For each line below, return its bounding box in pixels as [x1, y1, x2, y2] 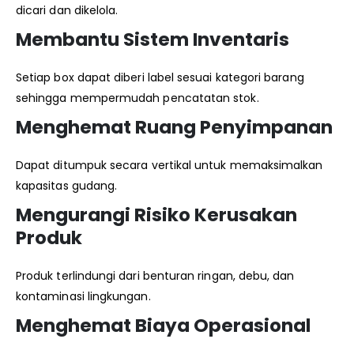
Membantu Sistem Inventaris [16, 26, 289, 52]
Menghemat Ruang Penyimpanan [16, 114, 333, 140]
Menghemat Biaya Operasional [16, 312, 311, 338]
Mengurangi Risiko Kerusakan [16, 201, 297, 228]
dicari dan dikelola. [16, 2, 119, 18]
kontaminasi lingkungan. [16, 288, 151, 304]
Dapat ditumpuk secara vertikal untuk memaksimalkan [16, 156, 323, 173]
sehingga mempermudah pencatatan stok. [16, 89, 259, 106]
